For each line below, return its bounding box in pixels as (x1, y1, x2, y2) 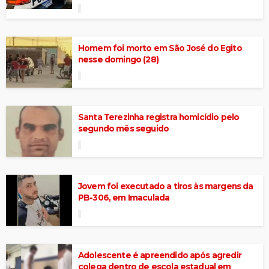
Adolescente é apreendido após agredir (78, 250, 241, 260)
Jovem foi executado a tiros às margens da (78, 181, 253, 191)
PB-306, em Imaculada (78, 192, 170, 202)
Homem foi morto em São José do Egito (78, 43, 242, 53)
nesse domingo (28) (78, 54, 159, 64)
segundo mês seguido (78, 123, 169, 133)
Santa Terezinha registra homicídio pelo (78, 112, 240, 122)
